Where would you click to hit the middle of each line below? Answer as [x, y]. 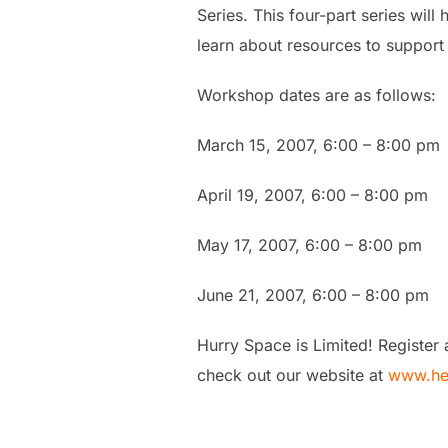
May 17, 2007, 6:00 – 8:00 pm [309, 245]
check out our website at [292, 375]
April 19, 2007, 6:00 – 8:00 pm [312, 195]
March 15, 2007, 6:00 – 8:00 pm [318, 145]
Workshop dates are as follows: [316, 95]
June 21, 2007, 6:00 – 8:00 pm [313, 295]
